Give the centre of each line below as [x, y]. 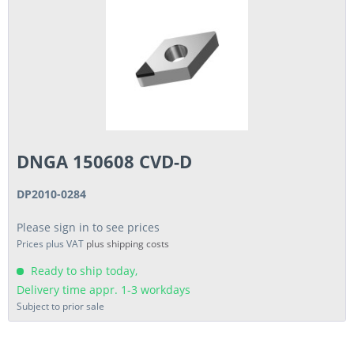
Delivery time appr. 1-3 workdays [104, 289]
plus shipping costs [128, 243]
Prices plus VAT [52, 243]
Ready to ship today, [83, 270]
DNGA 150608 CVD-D [105, 161]
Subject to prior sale [61, 306]
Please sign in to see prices [88, 227]
